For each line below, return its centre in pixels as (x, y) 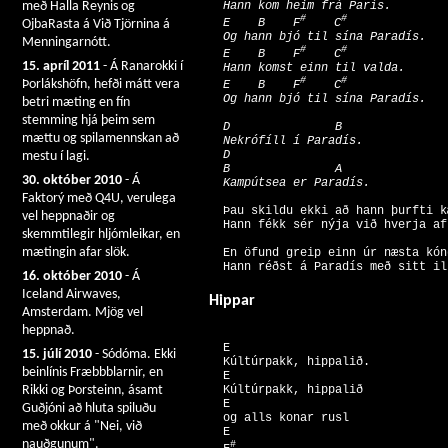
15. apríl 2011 (61, 66)
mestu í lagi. (56, 156)
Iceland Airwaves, (71, 294)
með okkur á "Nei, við (82, 426)
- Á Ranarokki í (141, 66)
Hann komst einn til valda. (310, 68)
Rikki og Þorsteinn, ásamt (92, 390)
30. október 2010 (72, 180)
